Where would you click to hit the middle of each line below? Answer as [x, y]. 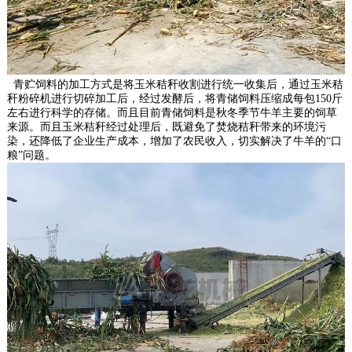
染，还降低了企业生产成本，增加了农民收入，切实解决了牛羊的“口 [174, 141]
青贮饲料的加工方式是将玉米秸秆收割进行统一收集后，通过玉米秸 [175, 85]
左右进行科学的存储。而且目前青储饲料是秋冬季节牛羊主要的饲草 [172, 113]
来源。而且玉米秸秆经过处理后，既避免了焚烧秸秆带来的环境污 [166, 127]
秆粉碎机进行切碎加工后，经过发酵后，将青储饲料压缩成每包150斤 [174, 99]
